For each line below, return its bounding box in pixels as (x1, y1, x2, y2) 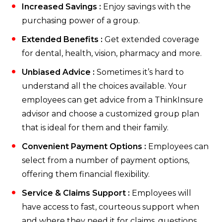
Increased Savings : (22, 2, 101, 12)
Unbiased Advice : (22, 67, 95, 77)
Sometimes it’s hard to (95, 67, 184, 77)
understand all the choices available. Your (22, 81, 187, 91)
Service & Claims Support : (22, 188, 130, 198)
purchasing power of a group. (22, 16, 140, 26)
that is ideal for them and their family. (22, 123, 168, 133)
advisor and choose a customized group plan (22, 109, 199, 119)
